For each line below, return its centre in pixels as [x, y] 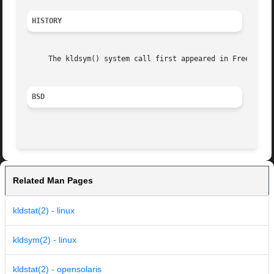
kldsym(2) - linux [45, 240]
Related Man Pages [53, 181]
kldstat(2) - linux [44, 211]
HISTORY [47, 21]
